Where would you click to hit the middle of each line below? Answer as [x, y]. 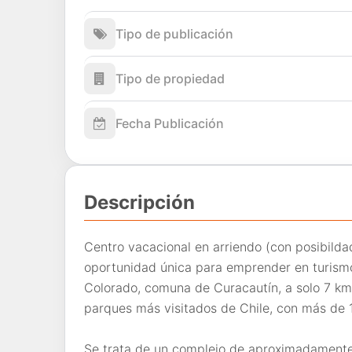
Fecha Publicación [170, 123]
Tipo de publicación [174, 33]
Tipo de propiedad [170, 78]
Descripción [139, 202]
